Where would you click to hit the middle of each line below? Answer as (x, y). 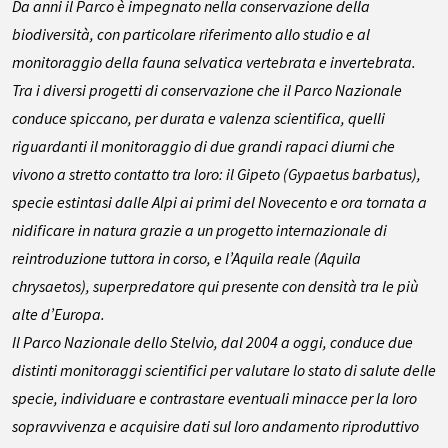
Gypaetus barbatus (350, 174)
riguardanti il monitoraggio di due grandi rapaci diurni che (203, 146)
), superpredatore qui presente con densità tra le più (249, 286)
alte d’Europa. (58, 314)
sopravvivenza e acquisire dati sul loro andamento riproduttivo (215, 426)
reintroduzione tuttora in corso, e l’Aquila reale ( (165, 258)
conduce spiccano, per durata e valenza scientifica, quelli (198, 118)
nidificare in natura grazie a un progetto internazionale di (199, 230)
